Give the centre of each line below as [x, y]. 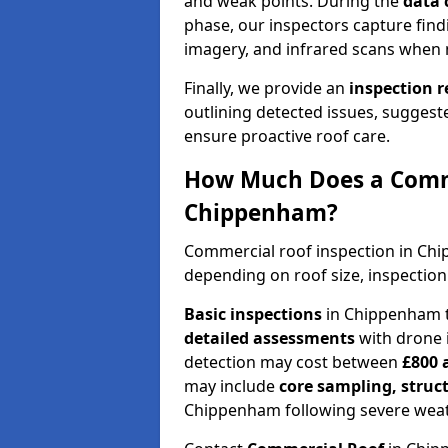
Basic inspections [253, 313]
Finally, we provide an [266, 87]
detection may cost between [293, 361]
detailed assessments [269, 337]
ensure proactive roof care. [287, 135]
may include [231, 385]
